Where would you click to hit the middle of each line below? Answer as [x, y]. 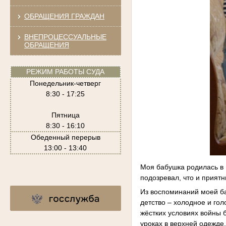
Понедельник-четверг [66, 83]
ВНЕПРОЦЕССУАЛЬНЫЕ [65, 37]
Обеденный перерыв [65, 137]
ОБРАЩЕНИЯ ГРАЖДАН [64, 16]
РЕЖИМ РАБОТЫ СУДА [66, 71]
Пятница [65, 115]
